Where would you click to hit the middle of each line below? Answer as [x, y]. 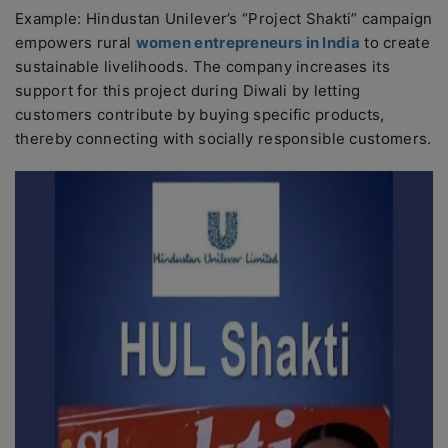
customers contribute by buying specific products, [200, 114]
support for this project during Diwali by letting [188, 90]
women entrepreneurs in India [247, 42]
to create [394, 42]
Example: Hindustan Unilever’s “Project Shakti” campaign [224, 18]
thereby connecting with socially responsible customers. [223, 138]
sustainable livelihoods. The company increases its [202, 66]
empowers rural [75, 42]
